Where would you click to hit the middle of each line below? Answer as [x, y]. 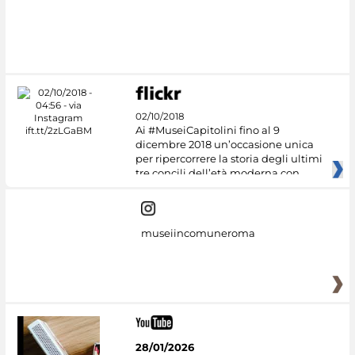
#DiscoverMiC [101, 49]
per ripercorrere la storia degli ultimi [229, 159]
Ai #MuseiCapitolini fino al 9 [207, 130]
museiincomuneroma [198, 233]
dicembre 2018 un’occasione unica [224, 145]
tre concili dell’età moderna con [217, 173]
